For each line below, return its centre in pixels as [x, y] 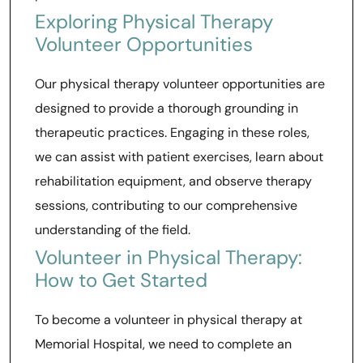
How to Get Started [121, 280]
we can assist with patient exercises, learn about [179, 157]
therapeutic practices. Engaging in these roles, [172, 132]
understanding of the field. [113, 230]
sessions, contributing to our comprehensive [166, 205]
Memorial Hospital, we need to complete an [163, 344]
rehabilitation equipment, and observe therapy [173, 181]
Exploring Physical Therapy [154, 21]
